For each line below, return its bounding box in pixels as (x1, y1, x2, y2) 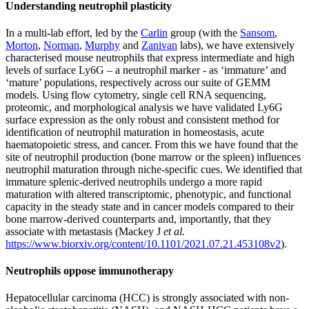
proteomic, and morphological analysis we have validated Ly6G (6, 101, 283, 113)
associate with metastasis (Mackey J (6, 225, 163, 237)
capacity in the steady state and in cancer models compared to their (6, 200, 294, 212)
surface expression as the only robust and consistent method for (6, 113, 279, 126)
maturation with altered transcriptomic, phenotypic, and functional (6, 188, 291, 200)
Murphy (85, 39, 120, 51)
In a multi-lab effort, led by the (6, 26, 141, 39)
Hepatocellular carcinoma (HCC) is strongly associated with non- (6, 292, 289, 304)
